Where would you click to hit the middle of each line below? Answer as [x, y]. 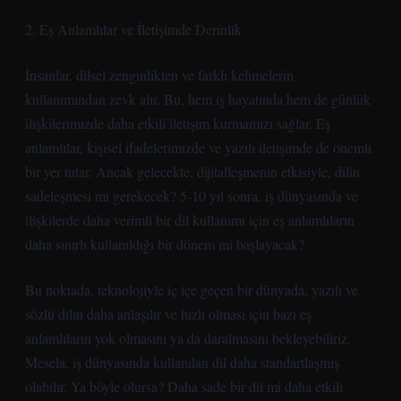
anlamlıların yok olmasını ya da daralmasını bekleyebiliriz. [188, 338]
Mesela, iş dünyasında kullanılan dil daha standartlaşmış [182, 362]
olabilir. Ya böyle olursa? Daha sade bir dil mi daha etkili [184, 386]
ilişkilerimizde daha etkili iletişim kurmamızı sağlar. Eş [178, 123]
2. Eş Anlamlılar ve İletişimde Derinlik [133, 29]
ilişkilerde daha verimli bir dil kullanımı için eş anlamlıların [190, 220]
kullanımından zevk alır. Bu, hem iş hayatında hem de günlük [198, 99]
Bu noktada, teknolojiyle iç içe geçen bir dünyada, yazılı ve [192, 290]
